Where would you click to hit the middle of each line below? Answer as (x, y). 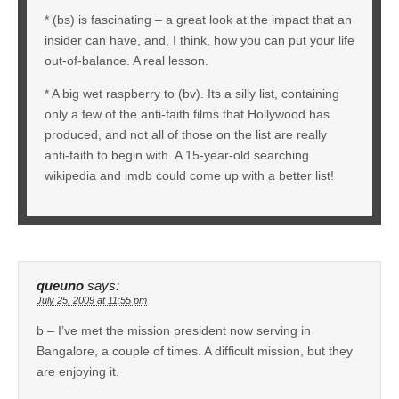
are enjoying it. (78, 371)
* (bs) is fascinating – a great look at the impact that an (198, 19)
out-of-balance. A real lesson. (126, 60)
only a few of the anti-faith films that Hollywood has (187, 114)
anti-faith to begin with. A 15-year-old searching (177, 155)
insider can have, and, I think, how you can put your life (199, 40)
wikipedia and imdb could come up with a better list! (189, 175)
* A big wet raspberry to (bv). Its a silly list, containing (192, 93)
